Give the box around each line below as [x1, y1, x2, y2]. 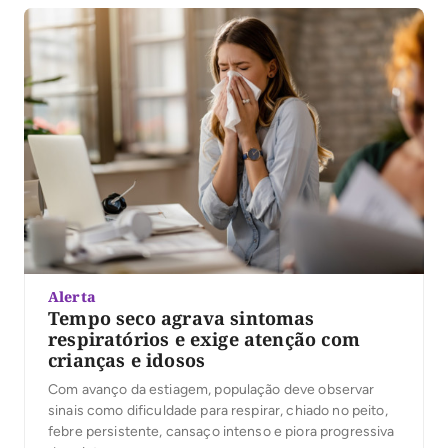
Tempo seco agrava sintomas [48, 306, 315, 331]
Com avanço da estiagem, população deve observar [48, 381, 375, 399]
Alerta [48, 287, 96, 307]
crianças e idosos [48, 348, 206, 373]
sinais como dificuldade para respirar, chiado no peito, [48, 402, 388, 420]
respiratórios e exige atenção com [48, 327, 360, 352]
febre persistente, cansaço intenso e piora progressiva [48, 423, 395, 441]
